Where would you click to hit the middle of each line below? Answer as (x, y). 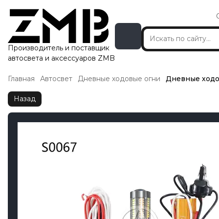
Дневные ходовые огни (119, 79)
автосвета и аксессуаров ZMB (61, 58)
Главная (21, 79)
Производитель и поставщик (59, 48)
